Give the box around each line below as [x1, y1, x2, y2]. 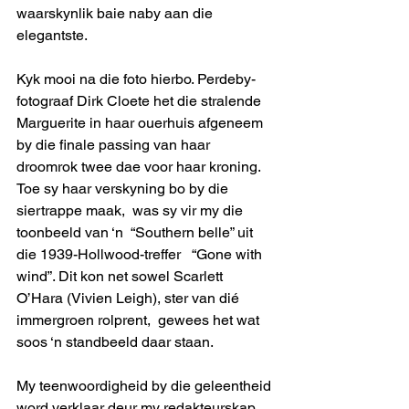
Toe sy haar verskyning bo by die [16, 179, 232, 197]
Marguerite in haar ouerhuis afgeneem [16, 113, 267, 131]
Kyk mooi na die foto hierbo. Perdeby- [16, 69, 256, 88]
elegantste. [16, 26, 88, 44]
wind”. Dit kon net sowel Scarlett [16, 267, 226, 285]
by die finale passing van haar [16, 135, 214, 153]
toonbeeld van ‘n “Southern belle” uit [16, 223, 257, 241]
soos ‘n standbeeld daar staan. [16, 332, 214, 351]
